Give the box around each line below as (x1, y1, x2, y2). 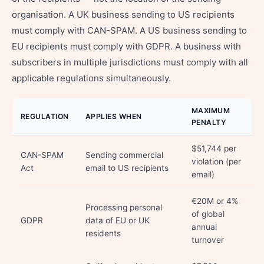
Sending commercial (85, 150, 163, 160)
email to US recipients (85, 163, 169, 173)
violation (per (192, 157, 241, 166)
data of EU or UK (85, 216, 150, 225)
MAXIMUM (192, 106, 230, 115)
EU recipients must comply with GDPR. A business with (12, 41, 241, 52)
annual (192, 222, 217, 232)
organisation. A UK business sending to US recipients (12, 9, 235, 20)
